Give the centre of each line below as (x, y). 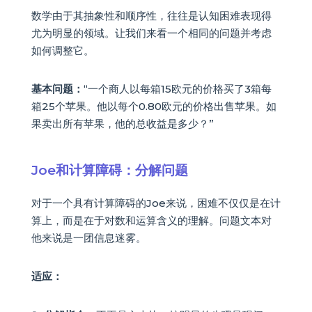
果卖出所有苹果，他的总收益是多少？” (122, 124)
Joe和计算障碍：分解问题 (109, 170)
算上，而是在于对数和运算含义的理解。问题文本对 (151, 221)
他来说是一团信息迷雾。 (88, 238)
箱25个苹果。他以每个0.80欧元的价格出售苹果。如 (154, 106)
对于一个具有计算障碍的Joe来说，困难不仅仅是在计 (156, 203)
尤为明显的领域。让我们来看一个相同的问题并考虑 (151, 33)
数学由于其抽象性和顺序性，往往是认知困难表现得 (151, 15)
